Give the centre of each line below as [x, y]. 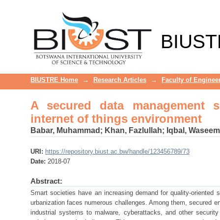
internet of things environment [116, 119]
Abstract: [46, 181]
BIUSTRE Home [54, 80]
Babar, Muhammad [65, 130]
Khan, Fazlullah [133, 130]
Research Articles [120, 80]
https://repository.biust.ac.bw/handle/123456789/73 [117, 151]
